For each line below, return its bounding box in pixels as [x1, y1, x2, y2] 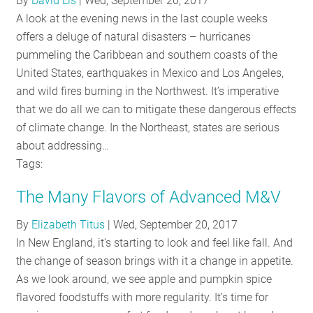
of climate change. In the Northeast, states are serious [16, 120, 280, 134]
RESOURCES [194, 8, 264, 24]
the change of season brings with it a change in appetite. [16, 254, 294, 268]
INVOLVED [194, 81, 251, 96]
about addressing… [16, 138, 110, 152]
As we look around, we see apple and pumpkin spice [16, 272, 272, 286]
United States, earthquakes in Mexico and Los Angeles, [16, 66, 284, 80]
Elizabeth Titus [31, 218, 105, 231]
